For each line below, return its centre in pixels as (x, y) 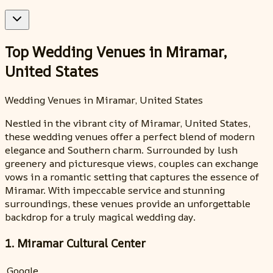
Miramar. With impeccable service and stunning (115, 190)
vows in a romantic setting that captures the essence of (132, 176)
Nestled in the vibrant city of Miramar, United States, (128, 123)
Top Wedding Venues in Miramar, (116, 51)
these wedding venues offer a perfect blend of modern (130, 136)
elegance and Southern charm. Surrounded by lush (121, 150)
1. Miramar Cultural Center (75, 243)
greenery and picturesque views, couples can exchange (132, 163)
